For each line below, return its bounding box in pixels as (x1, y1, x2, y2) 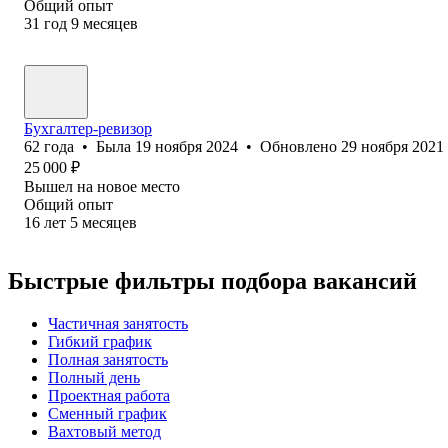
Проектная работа (48, 386, 170, 404)
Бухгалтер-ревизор (24, 119, 152, 137)
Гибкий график (48, 332, 152, 350)
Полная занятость (48, 350, 168, 368)
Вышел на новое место (24, 177, 180, 195)
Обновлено (260, 137, 341, 155)
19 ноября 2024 (135, 137, 238, 155)
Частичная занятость (48, 314, 188, 332)
